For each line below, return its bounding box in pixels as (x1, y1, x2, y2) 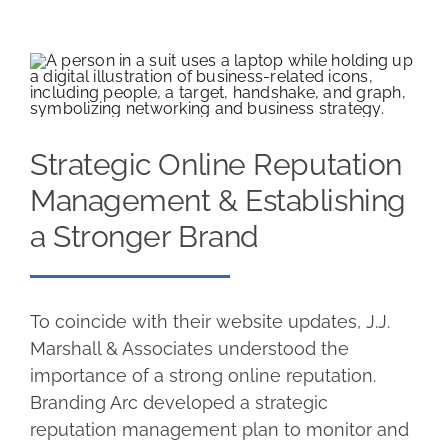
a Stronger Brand (29, 218, 259, 254)
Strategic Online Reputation (29, 146, 402, 182)
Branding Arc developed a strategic (29, 391, 328, 413)
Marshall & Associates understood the (29, 337, 349, 359)
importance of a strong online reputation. (29, 364, 376, 386)
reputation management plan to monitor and (29, 418, 409, 440)
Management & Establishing (29, 182, 406, 218)
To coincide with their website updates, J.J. (29, 310, 390, 332)
